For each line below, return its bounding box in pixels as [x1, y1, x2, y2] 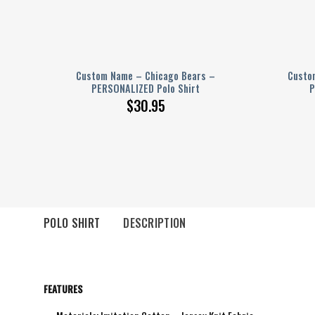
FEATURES [44, 281, 82, 296]
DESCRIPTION [123, 214, 186, 231]
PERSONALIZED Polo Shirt [91, 80, 200, 96]
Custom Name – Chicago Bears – [76, 67, 215, 83]
